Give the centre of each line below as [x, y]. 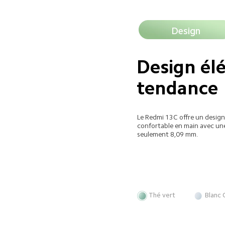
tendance [177, 88]
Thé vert [162, 195]
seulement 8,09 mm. [167, 134]
